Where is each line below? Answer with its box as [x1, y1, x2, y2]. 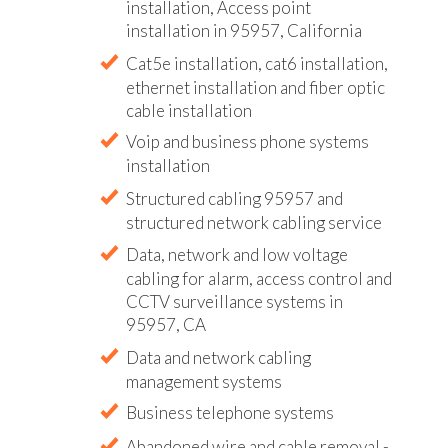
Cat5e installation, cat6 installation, [126, 53, 388, 74]
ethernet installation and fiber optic [126, 77, 385, 98]
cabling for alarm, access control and [126, 267, 392, 289]
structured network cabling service [126, 212, 382, 234]
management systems [126, 370, 282, 392]
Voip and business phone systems [126, 131, 369, 153]
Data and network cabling [126, 346, 311, 368]
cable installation [126, 100, 252, 121]
